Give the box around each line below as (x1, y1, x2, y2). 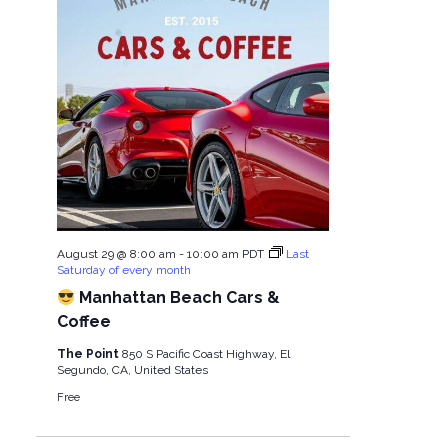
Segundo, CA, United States (56, 363, 208, 378)
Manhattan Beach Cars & (75, 288, 281, 308)
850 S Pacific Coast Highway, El (121, 347, 290, 362)
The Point (56, 347, 122, 362)
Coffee (56, 312, 111, 332)
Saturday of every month (56, 263, 191, 278)
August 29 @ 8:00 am (56, 247, 176, 262)
